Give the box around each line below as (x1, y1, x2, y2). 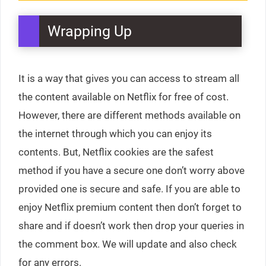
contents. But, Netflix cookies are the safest (18, 145, 214, 158)
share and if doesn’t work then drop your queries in (18, 219, 244, 232)
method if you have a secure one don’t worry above (18, 164, 245, 176)
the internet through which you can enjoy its (18, 127, 212, 140)
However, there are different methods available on (18, 109, 240, 121)
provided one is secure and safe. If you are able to (18, 182, 240, 195)
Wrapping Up (47, 23, 132, 40)
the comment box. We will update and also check (18, 237, 237, 250)
